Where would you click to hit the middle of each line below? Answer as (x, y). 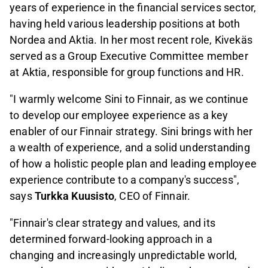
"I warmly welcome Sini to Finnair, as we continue (129, 99)
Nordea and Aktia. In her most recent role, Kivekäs (131, 40)
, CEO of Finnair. (153, 196)
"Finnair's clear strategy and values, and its (113, 223)
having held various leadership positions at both (125, 24)
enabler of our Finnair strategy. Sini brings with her (131, 132)
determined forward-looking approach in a (111, 239)
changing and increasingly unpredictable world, (124, 255)
